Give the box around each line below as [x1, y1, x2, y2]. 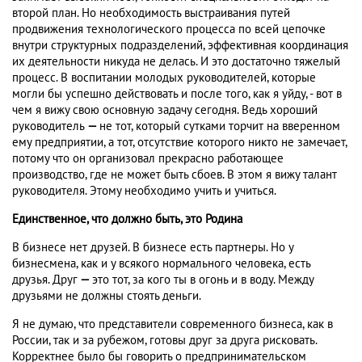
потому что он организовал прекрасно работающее [12, 151, 284, 166]
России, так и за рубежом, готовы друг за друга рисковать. [12, 333, 317, 348]
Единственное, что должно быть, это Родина [12, 212, 242, 227]
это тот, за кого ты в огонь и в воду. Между [92, 272, 314, 288]
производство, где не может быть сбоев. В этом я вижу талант [12, 167, 337, 183]
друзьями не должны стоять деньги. [12, 288, 201, 304]
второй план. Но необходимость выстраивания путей [12, 6, 290, 21]
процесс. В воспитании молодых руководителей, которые [12, 70, 316, 86]
